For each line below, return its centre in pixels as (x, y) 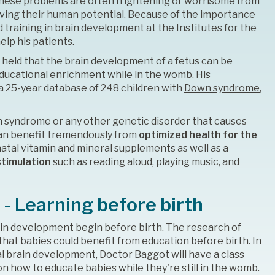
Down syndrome (222, 88)
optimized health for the (198, 135)
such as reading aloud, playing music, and (145, 162)
